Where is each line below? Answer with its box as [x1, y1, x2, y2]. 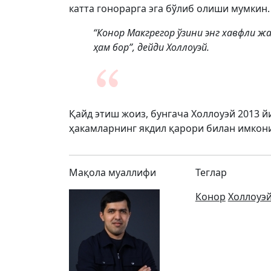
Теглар [195, 166, 227, 179]
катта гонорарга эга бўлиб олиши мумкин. [69, 2, 270, 15]
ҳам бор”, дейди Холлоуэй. [93, 41, 209, 54]
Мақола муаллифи [69, 166, 156, 179]
